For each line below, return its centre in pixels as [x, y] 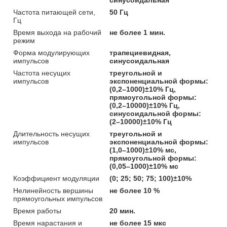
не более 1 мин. [138, 32]
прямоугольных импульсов [58, 198]
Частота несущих [42, 73]
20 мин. [123, 211]
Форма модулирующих [51, 52]
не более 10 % [135, 190]
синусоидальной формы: [156, 113]
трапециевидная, [140, 52]
